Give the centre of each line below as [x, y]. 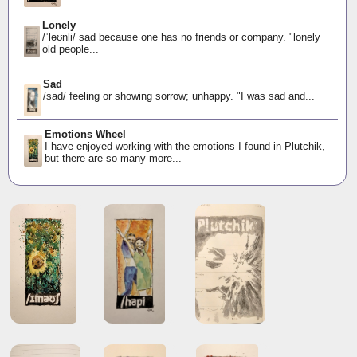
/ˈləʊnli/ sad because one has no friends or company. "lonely [181, 37]
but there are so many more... [113, 158]
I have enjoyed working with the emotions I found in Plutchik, [184, 146]
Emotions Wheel [85, 134]
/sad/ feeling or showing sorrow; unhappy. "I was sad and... [179, 96]
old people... [70, 49]
